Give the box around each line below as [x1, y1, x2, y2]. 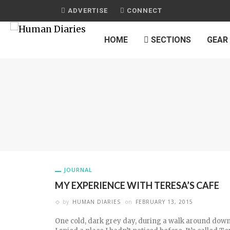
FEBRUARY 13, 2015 [136, 198, 193, 205]
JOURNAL [64, 166, 92, 174]
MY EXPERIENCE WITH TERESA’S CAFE [55, 180, 219, 191]
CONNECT [125, 7, 162, 14]
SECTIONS [149, 35, 191, 45]
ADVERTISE [66, 7, 108, 14]
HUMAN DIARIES [72, 198, 121, 205]
